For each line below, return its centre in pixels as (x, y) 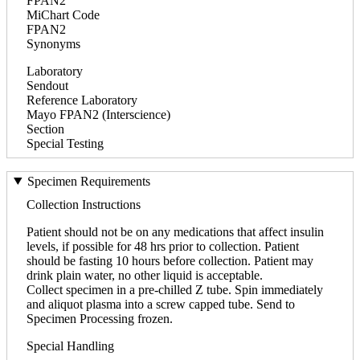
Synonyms (53, 43)
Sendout (47, 85)
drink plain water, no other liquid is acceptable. (145, 275)
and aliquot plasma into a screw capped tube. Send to (161, 304)
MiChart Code (63, 14)
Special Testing (65, 143)
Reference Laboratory (82, 100)
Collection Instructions (84, 204)
